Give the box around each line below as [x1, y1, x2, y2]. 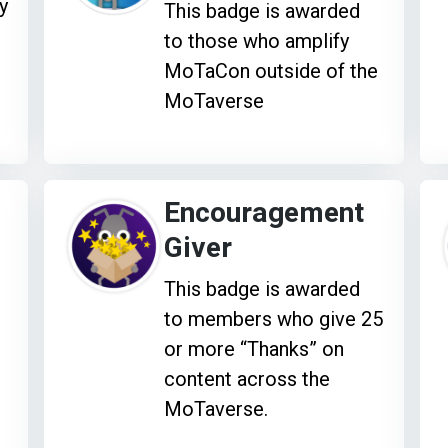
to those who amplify [164, 28, 350, 53]
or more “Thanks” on [164, 336, 345, 361]
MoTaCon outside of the [164, 58, 379, 83]
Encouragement [164, 192, 365, 234]
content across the [164, 366, 331, 391]
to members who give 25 [164, 306, 384, 331]
